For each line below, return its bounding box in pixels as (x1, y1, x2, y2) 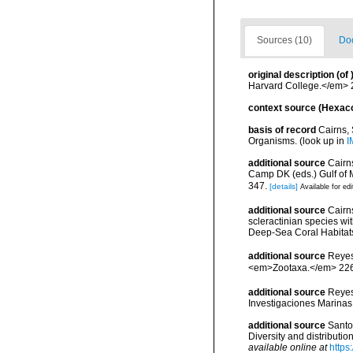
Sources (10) (257, 35, 312, 46)
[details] (269, 181, 298, 191)
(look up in (299, 136, 347, 147)
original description (248, 69, 334, 80)
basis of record (248, 124, 316, 136)
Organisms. (248, 136, 299, 147)
